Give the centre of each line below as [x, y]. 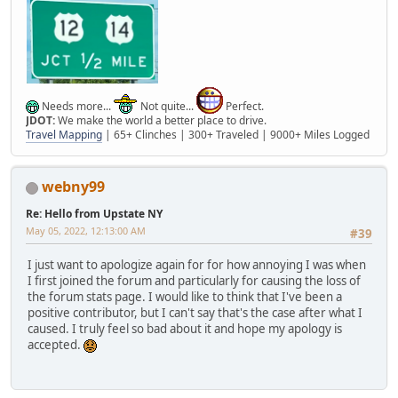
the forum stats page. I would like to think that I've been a [185, 296]
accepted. [56, 344]
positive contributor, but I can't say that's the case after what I [195, 312]
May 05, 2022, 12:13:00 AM [86, 231]
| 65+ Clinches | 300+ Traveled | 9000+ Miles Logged [236, 135]
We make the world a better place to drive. [161, 121]
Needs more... [76, 107]
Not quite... [167, 107]
